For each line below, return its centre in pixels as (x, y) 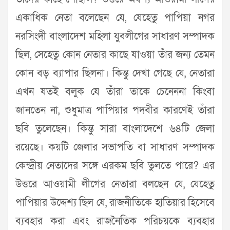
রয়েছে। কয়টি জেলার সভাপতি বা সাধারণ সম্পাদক (115, 148)
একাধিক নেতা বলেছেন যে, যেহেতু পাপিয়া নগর (115, 18)
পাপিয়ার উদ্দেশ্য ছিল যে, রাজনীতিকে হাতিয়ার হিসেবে (115, 203)
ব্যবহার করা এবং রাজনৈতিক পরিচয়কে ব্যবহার (115, 222)
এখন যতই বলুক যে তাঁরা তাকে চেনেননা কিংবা (115, 92)
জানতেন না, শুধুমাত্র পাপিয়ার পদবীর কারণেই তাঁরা (115, 111)
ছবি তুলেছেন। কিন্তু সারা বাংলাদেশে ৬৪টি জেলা (115, 129)
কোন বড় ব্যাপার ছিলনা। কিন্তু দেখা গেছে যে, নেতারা (115, 74)
